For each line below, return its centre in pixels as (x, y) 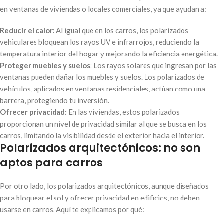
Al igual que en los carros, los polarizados (121, 30)
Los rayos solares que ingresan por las (154, 65)
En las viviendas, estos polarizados (123, 112)
